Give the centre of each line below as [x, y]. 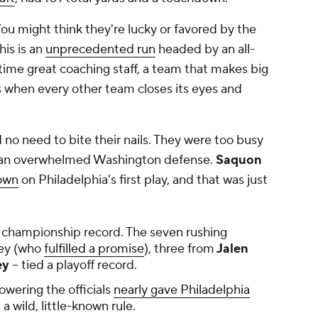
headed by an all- [205, 50]
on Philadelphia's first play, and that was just [143, 180]
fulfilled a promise [94, 249]
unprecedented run [100, 50]
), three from [179, 249]
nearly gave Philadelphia [182, 290]
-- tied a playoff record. [73, 265]
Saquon [237, 160]
